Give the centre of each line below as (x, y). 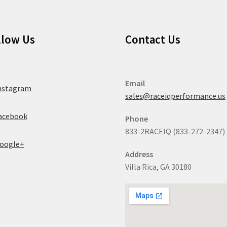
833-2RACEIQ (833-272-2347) (175, 131)
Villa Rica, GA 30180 (159, 166)
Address (139, 154)
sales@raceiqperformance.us (176, 96)
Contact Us (153, 39)
